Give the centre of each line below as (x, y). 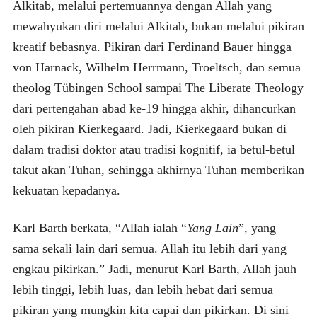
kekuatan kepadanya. (66, 190)
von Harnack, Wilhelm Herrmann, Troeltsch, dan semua (156, 67)
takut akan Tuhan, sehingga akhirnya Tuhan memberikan (158, 169)
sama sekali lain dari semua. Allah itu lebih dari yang (149, 248)
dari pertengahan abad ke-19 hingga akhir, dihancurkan (154, 108)
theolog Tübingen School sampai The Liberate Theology (158, 87)
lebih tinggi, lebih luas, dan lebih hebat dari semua (143, 289)
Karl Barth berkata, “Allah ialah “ (99, 227)
